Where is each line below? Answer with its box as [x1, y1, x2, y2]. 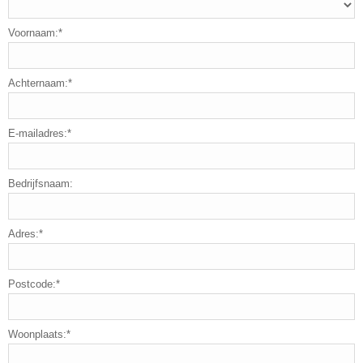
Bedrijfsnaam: [8, 177, 73, 190]
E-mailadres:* [8, 127, 71, 139]
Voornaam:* [8, 27, 62, 39]
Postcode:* [8, 278, 60, 290]
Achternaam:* [8, 77, 72, 89]
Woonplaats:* [8, 328, 70, 340]
